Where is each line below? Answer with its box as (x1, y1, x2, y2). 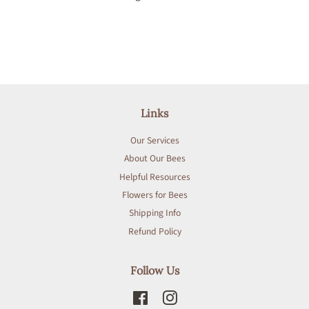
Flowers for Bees (121, 188, 188, 201)
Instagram (177, 291, 218, 305)
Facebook (148, 291, 187, 305)
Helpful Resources (119, 170, 190, 183)
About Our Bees (123, 152, 186, 166)
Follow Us (130, 263, 179, 278)
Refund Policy (128, 224, 181, 238)
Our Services (130, 133, 179, 147)
